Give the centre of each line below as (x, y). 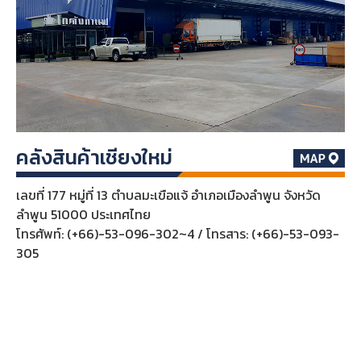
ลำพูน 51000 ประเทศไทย (83, 214)
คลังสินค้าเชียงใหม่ (94, 157)
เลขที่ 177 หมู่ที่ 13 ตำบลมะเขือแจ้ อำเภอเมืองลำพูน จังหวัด (168, 195)
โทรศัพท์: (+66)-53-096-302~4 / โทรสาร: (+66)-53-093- (177, 233)
